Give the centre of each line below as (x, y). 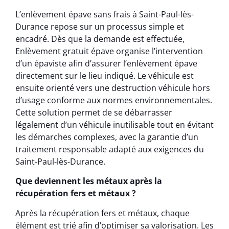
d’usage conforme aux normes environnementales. (114, 100)
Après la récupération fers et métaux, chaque (102, 213)
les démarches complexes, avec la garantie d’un (107, 137)
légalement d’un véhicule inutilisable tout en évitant (114, 124)
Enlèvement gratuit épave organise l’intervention (109, 51)
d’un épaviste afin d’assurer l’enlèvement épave (106, 63)
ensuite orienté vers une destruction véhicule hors (113, 88)
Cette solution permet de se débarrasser (94, 112)
